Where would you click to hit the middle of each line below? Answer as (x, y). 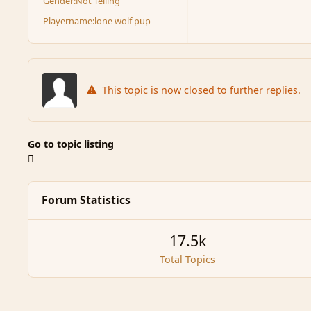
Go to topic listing (71, 144)
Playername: (69, 21)
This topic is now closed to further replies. (200, 90)
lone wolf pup (123, 21)
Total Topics (188, 260)
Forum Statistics (86, 200)
